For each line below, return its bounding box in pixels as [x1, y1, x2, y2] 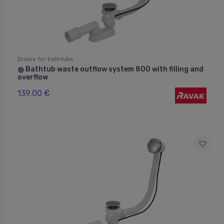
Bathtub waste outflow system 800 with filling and [24, 64, 203, 73]
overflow [17, 72, 48, 81]
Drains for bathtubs [17, 55, 73, 62]
